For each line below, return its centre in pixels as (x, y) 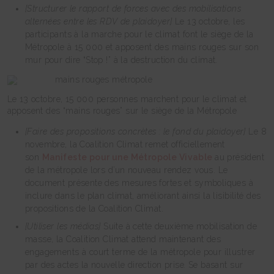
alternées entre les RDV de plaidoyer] (98, 22)
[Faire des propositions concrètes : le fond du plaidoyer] (137, 132)
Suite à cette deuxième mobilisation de (179, 227)
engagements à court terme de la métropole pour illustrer (140, 252)
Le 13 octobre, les (209, 22)
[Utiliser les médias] (63, 227)
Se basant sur (216, 265)
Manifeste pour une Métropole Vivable (128, 157)
